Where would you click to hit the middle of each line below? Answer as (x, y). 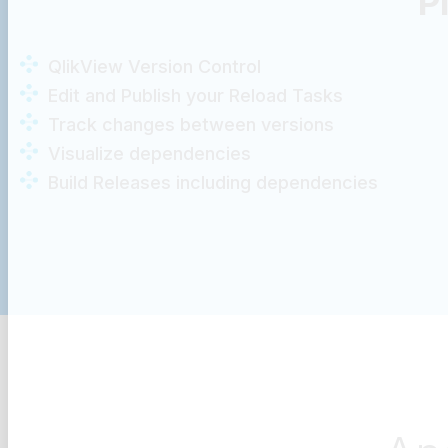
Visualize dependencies (149, 153)
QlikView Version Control (154, 66)
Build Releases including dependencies (212, 182)
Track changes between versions (190, 124)
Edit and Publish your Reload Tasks (195, 95)
